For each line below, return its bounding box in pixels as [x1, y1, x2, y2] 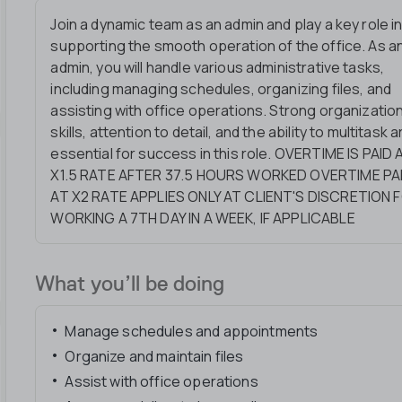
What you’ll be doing [35, 270, 225, 296]
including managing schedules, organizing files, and [50, 79, 392, 99]
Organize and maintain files [65, 346, 244, 366]
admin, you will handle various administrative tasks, [50, 57, 385, 77]
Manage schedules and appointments [65, 321, 319, 341]
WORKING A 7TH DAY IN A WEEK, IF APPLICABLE [50, 208, 355, 228]
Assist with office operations [65, 371, 258, 391]
